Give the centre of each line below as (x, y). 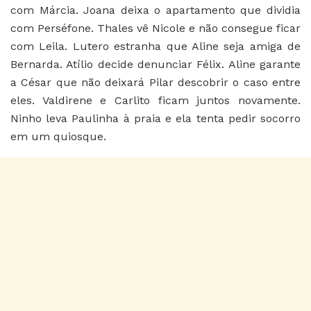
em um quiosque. (58, 136)
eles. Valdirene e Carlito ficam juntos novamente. (155, 100)
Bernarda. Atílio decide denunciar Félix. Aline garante (155, 64)
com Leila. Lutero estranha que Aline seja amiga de (155, 46)
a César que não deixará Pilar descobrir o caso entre (155, 82)
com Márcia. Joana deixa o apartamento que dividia (155, 10)
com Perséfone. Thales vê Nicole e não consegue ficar (155, 28)
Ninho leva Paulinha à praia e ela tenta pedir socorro (155, 118)
